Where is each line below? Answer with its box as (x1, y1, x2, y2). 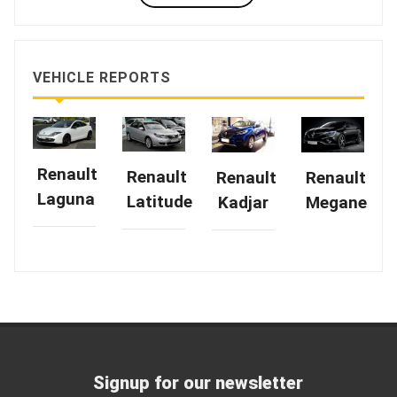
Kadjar (218, 191, 269, 213)
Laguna (37, 188, 95, 209)
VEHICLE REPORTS (33, 69, 171, 86)
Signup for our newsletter (93, 371, 304, 393)
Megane (306, 191, 367, 213)
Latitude (127, 191, 192, 212)
